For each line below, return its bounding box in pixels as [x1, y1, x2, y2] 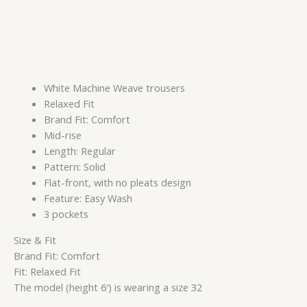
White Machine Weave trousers [43, 81, 185, 95]
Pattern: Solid [43, 160, 106, 174]
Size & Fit [14, 233, 56, 247]
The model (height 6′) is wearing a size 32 [14, 280, 202, 295]
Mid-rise [43, 128, 82, 143]
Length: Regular [43, 144, 116, 158]
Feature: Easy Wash [43, 191, 132, 206]
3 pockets [43, 207, 88, 221]
